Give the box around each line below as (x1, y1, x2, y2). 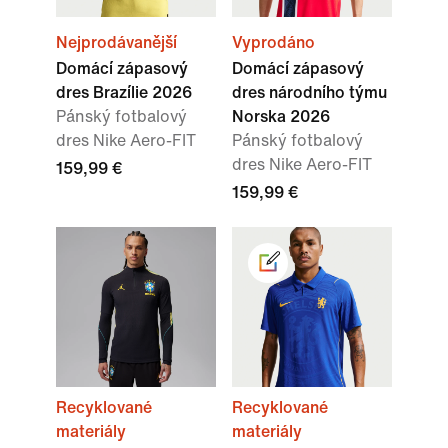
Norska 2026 (232, 108, 330, 126)
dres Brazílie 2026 (56, 84, 192, 102)
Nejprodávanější (56, 34, 177, 52)
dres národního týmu (232, 84, 387, 102)
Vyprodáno (232, 34, 315, 52)
